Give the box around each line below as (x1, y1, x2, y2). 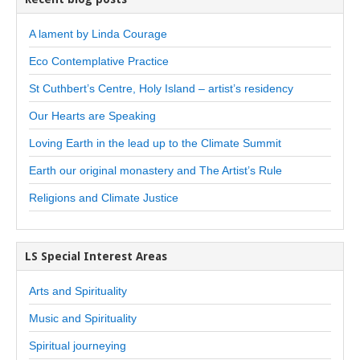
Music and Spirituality (29, 311, 137, 325)
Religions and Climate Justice (29, 190, 178, 204)
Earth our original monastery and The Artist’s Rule (29, 163, 282, 177)
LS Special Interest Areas (25, 249, 167, 263)
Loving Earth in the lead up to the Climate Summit (29, 136, 281, 149)
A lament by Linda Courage (29, 27, 167, 40)
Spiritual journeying (29, 338, 126, 352)
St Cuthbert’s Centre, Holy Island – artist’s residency (29, 81, 293, 95)
